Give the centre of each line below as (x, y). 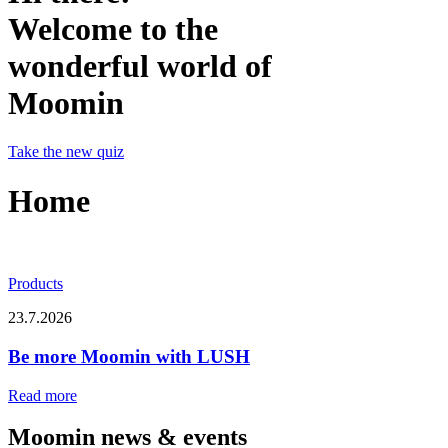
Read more (42, 395)
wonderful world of (140, 65)
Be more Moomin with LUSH (129, 356)
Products (35, 284)
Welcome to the (113, 28)
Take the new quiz (66, 152)
